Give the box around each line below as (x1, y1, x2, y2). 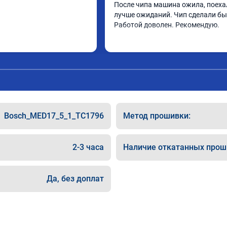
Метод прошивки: (123, 111, 191, 121)
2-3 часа (72, 142, 104, 152)
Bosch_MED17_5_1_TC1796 (4, 111, 104, 121)
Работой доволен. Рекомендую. (114, 21, 219, 29)
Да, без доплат (47, 174, 104, 183)
